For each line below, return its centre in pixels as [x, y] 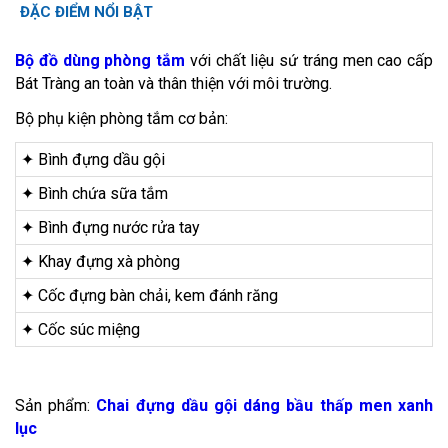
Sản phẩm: [56, 405]
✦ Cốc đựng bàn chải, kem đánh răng [149, 295]
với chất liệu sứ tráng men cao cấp [309, 60]
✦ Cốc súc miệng [80, 329]
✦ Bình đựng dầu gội [93, 159]
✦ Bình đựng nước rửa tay [110, 227]
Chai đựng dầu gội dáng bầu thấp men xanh [265, 405]
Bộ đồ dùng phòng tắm [100, 60]
